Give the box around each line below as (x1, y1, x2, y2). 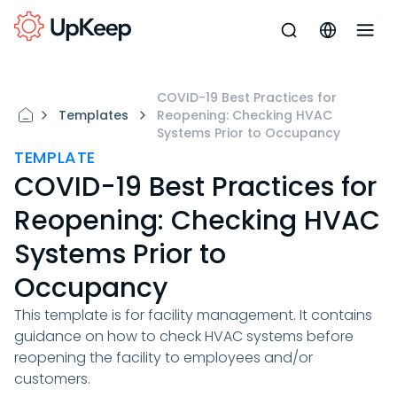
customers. (14, 369, 90, 389)
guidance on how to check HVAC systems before (14, 326, 354, 346)
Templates (58, 106, 128, 124)
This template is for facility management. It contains (14, 305, 372, 325)
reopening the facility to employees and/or (14, 347, 313, 368)
